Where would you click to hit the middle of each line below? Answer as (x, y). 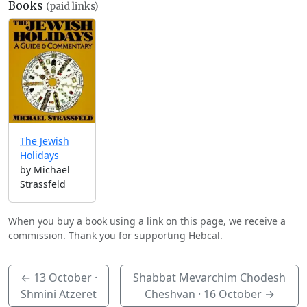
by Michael (45, 170)
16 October (232, 294)
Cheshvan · (174, 294)
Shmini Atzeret (59, 294)
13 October (62, 278)
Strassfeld (43, 184)
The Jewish (45, 141)
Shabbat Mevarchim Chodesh (210, 278)
